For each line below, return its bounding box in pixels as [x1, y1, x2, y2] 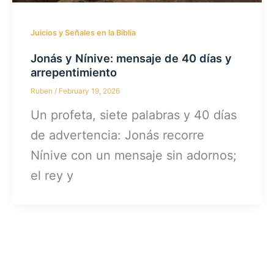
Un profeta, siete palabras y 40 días [31, 107, 237, 122]
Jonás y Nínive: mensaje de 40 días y [31, 51, 232, 65]
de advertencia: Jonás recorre [31, 127, 205, 143]
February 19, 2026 [59, 86, 120, 95]
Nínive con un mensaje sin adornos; [31, 147, 237, 163]
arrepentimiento [31, 65, 117, 79]
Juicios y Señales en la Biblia [31, 28, 136, 37]
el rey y [31, 168, 74, 183]
